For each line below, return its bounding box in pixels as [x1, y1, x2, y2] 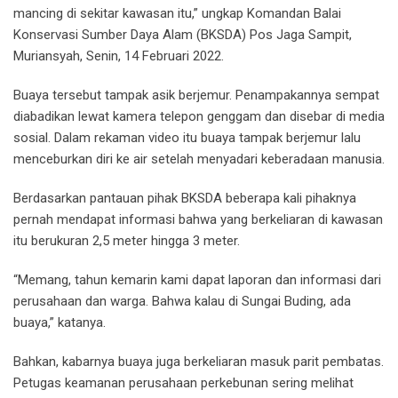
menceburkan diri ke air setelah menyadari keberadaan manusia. [13, 151, 385, 168]
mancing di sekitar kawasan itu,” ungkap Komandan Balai [13, 5, 341, 22]
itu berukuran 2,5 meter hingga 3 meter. [13, 233, 240, 250]
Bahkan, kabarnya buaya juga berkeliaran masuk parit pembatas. [13, 354, 384, 370]
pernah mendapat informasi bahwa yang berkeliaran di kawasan [13, 211, 383, 228]
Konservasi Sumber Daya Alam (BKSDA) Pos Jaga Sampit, [13, 27, 352, 44]
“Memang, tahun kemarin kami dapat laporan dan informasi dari [13, 272, 381, 289]
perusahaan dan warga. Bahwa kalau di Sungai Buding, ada [13, 293, 351, 310]
